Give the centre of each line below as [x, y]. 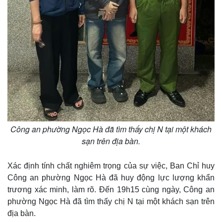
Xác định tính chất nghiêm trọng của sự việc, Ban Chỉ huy [111, 166]
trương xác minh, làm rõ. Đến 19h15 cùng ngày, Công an [111, 189]
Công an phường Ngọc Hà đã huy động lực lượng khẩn [111, 177]
